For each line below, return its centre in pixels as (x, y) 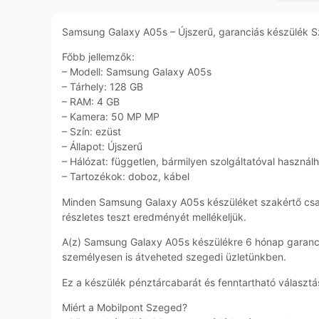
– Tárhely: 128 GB (103, 87)
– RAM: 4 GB (91, 102)
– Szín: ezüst (91, 132)
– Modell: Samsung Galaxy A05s (137, 72)
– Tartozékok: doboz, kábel (126, 177)
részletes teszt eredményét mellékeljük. (154, 216)
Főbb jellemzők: (98, 57)
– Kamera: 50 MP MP (111, 117)
